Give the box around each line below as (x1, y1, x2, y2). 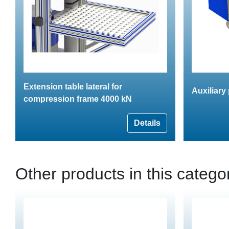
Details (134, 118, 161, 127)
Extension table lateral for (24, 82, 122, 91)
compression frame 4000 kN (24, 94, 132, 103)
